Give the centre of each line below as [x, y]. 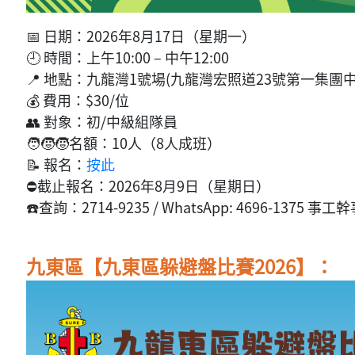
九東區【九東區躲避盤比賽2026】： [180, 267]
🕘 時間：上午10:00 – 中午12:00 [128, 58]
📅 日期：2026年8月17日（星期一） [141, 36]
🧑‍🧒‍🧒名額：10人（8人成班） [124, 143]
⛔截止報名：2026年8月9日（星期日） [148, 186]
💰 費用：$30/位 [78, 101]
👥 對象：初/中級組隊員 [102, 122]
